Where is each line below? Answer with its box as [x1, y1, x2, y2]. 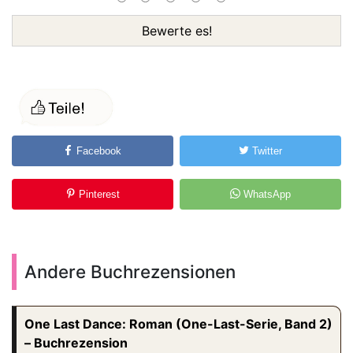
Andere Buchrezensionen [24, 261, 236, 283]
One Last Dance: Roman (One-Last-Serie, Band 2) [24, 316, 333, 333]
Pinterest [75, 188, 120, 201]
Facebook [73, 145, 122, 158]
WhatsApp [240, 188, 292, 201]
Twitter [249, 145, 283, 158]
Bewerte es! [141, 23, 212, 39]
